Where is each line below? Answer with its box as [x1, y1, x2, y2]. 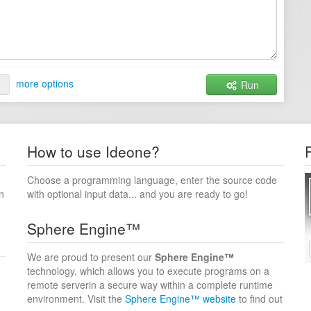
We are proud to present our [27, 250, 155, 264]
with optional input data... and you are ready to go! [27, 187, 248, 201]
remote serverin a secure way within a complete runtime [27, 278, 273, 292]
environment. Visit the [27, 292, 125, 305]
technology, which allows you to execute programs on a [27, 264, 269, 278]
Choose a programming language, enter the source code [27, 173, 277, 187]
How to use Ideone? [27, 141, 160, 162]
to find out [236, 292, 283, 305]
